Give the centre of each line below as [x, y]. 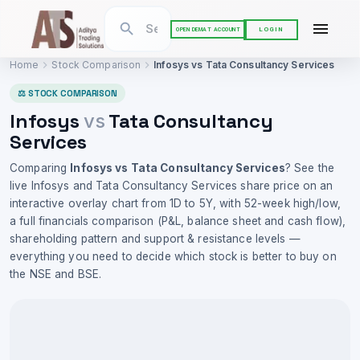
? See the [309, 168]
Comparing [40, 168]
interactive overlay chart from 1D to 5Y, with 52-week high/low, [175, 203]
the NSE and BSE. [56, 274]
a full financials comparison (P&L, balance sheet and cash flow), [178, 221]
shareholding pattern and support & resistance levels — [155, 239]
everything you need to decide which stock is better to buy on [173, 256]
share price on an [285, 186]
